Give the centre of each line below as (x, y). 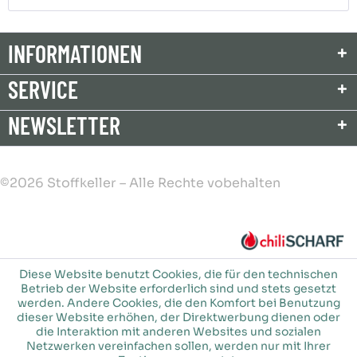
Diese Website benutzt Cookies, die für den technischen (178, 274)
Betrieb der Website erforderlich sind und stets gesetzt (178, 288)
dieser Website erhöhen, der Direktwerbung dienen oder (178, 317)
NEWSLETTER (64, 125)
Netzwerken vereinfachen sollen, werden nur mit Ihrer (178, 346)
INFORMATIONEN (75, 53)
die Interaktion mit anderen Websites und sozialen (178, 331)
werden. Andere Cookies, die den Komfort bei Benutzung (178, 303)
